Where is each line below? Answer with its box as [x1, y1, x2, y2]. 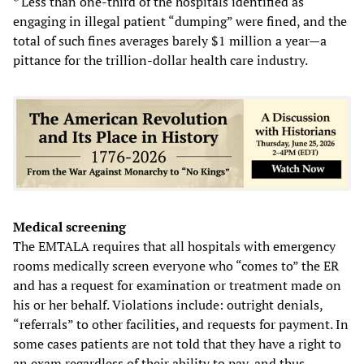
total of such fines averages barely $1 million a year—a [13, 31, 327, 50]
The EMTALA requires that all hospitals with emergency [13, 236, 336, 255]
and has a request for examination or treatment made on [13, 275, 341, 294]
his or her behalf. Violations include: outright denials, [13, 295, 323, 314]
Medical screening [13, 217, 126, 236]
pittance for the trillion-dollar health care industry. [13, 50, 308, 69]
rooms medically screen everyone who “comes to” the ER [13, 256, 339, 275]
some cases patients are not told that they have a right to [13, 334, 341, 353]
